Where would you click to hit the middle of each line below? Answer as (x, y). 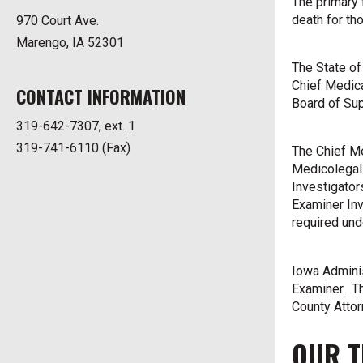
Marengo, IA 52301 (70, 42)
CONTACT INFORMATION (101, 96)
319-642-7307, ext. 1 (76, 126)
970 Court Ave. (58, 20)
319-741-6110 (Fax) (73, 147)
